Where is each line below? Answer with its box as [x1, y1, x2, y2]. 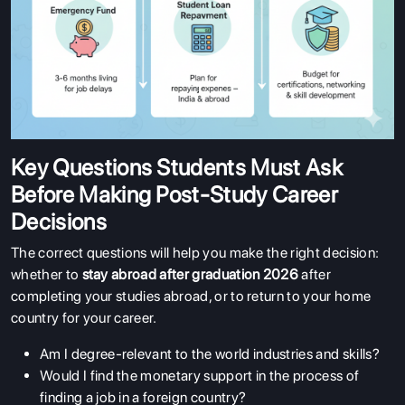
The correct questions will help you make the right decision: [11, 243, 380, 261]
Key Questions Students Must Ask [11, 153, 343, 181]
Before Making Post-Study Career [11, 180, 338, 208]
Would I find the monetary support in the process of [40, 366, 360, 384]
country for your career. [11, 308, 157, 326]
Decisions [11, 207, 107, 235]
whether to [11, 265, 82, 283]
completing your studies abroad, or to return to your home [11, 287, 372, 305]
